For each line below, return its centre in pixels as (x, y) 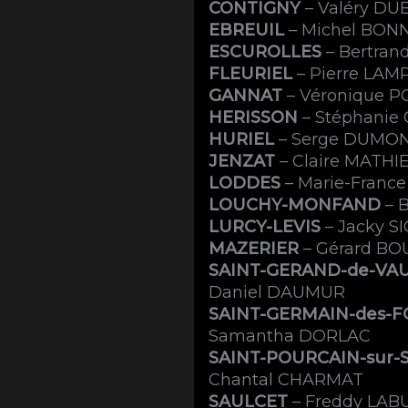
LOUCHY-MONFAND (295, 204)
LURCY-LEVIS (265, 226)
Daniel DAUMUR (277, 292)
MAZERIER (254, 248)
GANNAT (246, 95)
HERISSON (254, 117)
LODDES (245, 183)
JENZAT (242, 161)
